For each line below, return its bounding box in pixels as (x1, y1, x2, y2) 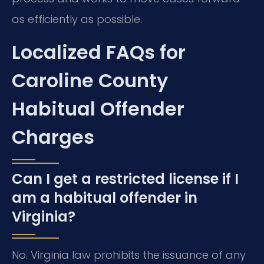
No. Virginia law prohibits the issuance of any (12, 247, 246, 262)
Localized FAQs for (12, 38, 186, 65)
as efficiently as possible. (12, 12, 142, 27)
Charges (12, 123, 94, 150)
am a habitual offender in (12, 187, 197, 207)
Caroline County (12, 67, 168, 94)
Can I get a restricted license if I (12, 169, 239, 189)
